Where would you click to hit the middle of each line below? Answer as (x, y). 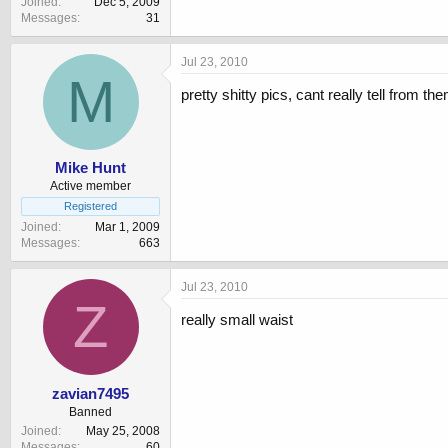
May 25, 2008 (123, 430)
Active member (90, 186)
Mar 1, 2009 (127, 227)
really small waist (237, 320)
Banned (90, 411)
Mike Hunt (90, 168)
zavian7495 (90, 393)
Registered (90, 206)
